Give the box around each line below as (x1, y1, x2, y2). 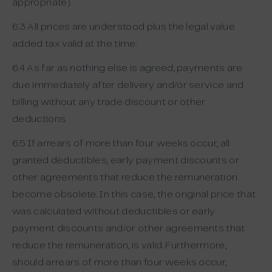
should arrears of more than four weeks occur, (12, 258, 227, 267)
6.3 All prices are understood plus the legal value (12, 22, 236, 32)
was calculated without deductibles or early (12, 207, 216, 216)
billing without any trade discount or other (12, 98, 206, 107)
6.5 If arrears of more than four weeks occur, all (12, 139, 230, 148)
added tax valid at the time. (12, 39, 137, 49)
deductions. (12, 115, 67, 124)
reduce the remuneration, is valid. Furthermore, (12, 241, 227, 250)
